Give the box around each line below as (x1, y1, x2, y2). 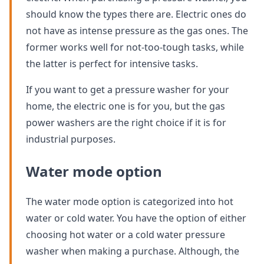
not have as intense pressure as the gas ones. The (26, 24, 248, 38)
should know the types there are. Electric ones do (26, 8, 246, 21)
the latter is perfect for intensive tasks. (26, 57, 198, 71)
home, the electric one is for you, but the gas (26, 100, 225, 113)
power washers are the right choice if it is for (26, 116, 226, 130)
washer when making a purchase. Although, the (26, 245, 239, 258)
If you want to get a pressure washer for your (26, 83, 229, 97)
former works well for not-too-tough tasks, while (26, 41, 244, 54)
